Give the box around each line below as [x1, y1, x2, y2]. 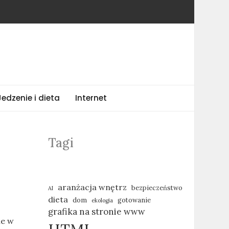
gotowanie [117, 196, 151, 204]
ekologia [91, 197, 113, 204]
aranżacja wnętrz [57, 182, 127, 192]
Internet [75, 93, 107, 103]
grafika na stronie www [48, 206, 145, 217]
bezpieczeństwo [131, 184, 182, 192]
